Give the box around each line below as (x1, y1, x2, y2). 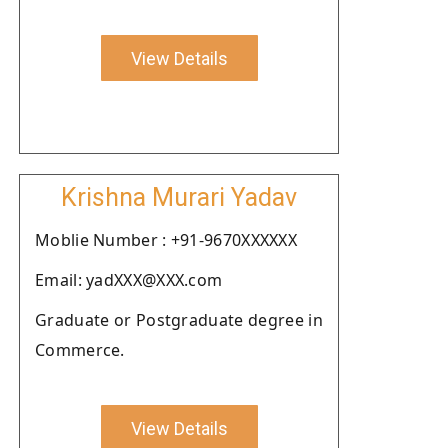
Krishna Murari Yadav (61, 183, 297, 212)
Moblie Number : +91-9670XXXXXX (35, 229, 297, 251)
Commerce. (35, 339, 125, 361)
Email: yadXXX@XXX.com (35, 269, 223, 291)
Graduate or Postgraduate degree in (35, 309, 323, 331)
